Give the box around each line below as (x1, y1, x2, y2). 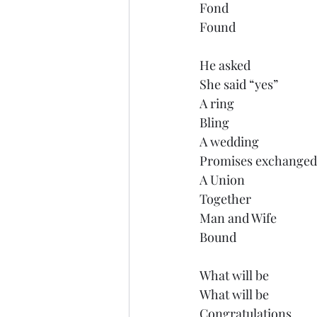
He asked (200, 56, 250, 74)
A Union (200, 171, 245, 188)
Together (200, 190, 251, 207)
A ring (200, 94, 234, 112)
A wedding (200, 132, 259, 150)
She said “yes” (200, 75, 278, 93)
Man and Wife (200, 209, 277, 226)
